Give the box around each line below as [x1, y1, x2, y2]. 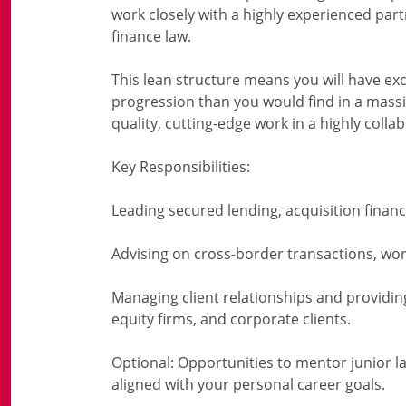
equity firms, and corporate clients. [111, 309, 351, 329]
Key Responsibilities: [111, 157, 250, 177]
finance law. [111, 26, 191, 46]
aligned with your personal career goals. [111, 374, 385, 394]
